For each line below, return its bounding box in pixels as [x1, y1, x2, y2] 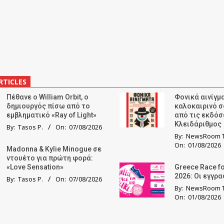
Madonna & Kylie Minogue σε [6, 144, 101, 153]
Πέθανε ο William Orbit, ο [6, 92, 88, 101]
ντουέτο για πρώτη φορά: [6, 153, 93, 162]
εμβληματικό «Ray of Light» [6, 110, 96, 119]
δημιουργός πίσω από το [6, 101, 90, 110]
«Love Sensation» [6, 162, 63, 171]
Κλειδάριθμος [174, 119, 221, 128]
